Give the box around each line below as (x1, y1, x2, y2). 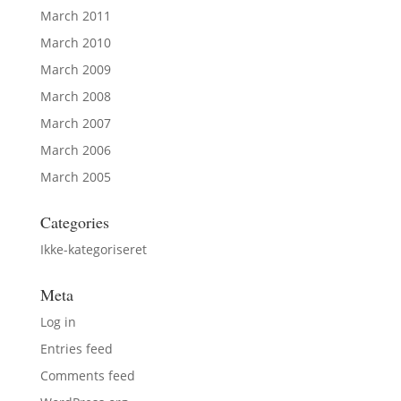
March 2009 (39, 60, 111, 78)
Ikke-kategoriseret (39, 240, 147, 258)
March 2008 (39, 87, 111, 105)
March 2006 (39, 141, 111, 158)
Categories (39, 210, 109, 233)
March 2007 (39, 114, 111, 132)
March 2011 (39, 6, 111, 24)
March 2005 (39, 167, 111, 185)
